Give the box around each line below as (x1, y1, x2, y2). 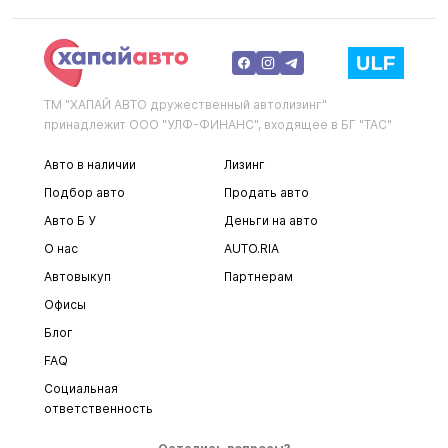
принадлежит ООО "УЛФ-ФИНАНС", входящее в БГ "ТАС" (44, 117, 392, 132)
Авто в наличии (44, 157, 136, 172)
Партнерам (224, 269, 293, 284)
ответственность (44, 401, 153, 416)
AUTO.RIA (224, 241, 279, 256)
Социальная (44, 381, 118, 396)
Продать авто (224, 185, 309, 200)
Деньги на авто (224, 213, 318, 228)
